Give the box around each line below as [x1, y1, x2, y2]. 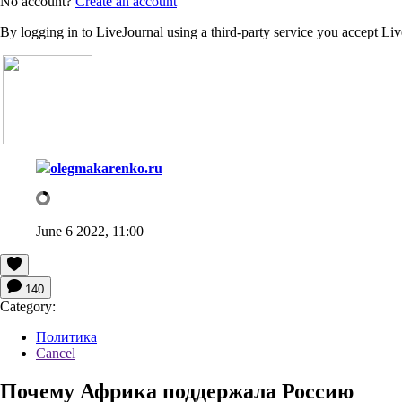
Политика [36, 328, 97, 345]
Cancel [36, 345, 75, 361]
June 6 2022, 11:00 [36, 223, 144, 239]
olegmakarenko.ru [50, 160, 162, 176]
